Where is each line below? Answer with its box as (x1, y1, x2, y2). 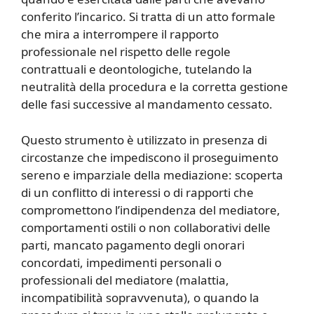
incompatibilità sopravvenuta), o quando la (21, 289, 259, 306)
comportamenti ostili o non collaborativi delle (21, 219, 271, 235)
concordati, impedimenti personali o (21, 254, 221, 271)
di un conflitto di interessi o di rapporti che (21, 184, 254, 200)
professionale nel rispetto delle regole (21, 43, 231, 60)
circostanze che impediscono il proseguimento (21, 149, 278, 165)
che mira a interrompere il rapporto (21, 26, 219, 42)
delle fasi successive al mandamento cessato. (21, 96, 273, 112)
